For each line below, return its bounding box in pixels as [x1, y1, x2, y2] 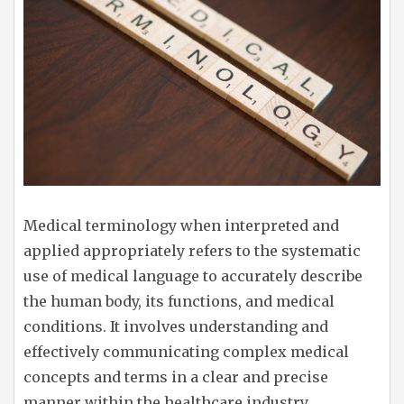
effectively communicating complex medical [23, 342, 349, 361]
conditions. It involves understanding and [23, 317, 328, 335]
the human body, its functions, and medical [23, 291, 335, 310]
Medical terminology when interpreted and [23, 216, 339, 234]
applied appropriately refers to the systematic [23, 241, 361, 260]
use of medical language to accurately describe [23, 266, 363, 285]
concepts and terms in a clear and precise [23, 367, 328, 386]
